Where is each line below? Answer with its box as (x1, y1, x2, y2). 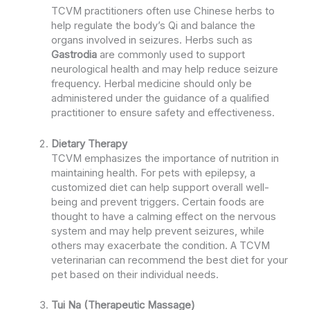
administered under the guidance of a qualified (51, 92, 269, 105)
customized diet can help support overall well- (51, 181, 269, 194)
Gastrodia (51, 48, 97, 62)
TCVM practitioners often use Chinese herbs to (51, 5, 275, 18)
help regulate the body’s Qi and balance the (51, 19, 255, 33)
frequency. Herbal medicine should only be (51, 77, 252, 91)
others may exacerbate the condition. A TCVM (51, 239, 270, 252)
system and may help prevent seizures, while (51, 224, 264, 237)
